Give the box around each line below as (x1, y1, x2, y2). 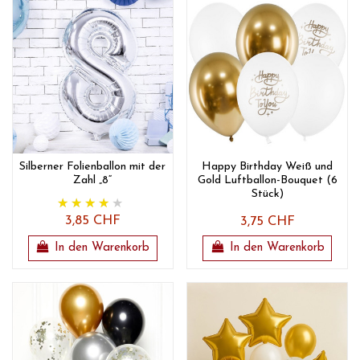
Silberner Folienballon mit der (19, 161, 166, 174)
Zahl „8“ (73, 174, 112, 187)
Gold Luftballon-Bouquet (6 (197, 174, 337, 187)
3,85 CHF (64, 215, 121, 228)
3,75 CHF (239, 215, 295, 229)
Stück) (251, 188, 284, 201)
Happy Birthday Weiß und (202, 161, 333, 174)
